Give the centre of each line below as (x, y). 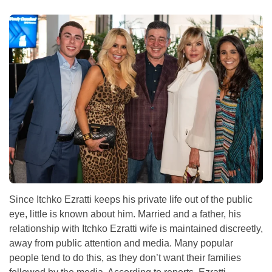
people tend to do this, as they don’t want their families (125, 258)
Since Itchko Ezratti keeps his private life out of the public (131, 200)
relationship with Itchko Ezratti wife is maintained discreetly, (136, 229)
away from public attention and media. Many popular (121, 243)
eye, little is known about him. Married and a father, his (125, 214)
